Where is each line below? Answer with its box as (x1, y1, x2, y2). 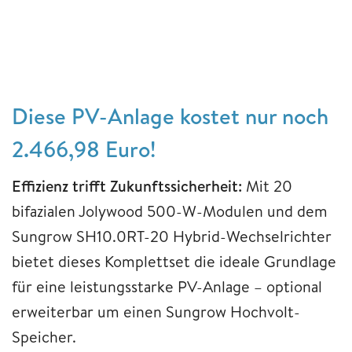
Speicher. (12, 325, 76, 347)
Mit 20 (242, 174, 292, 196)
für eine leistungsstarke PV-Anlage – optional (12, 275, 322, 297)
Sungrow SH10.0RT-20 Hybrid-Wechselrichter (12, 225, 332, 247)
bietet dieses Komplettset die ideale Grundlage (12, 250, 336, 272)
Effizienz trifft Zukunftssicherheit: (12, 174, 242, 196)
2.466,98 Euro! (12, 133, 156, 164)
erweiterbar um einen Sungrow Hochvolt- (12, 300, 300, 322)
